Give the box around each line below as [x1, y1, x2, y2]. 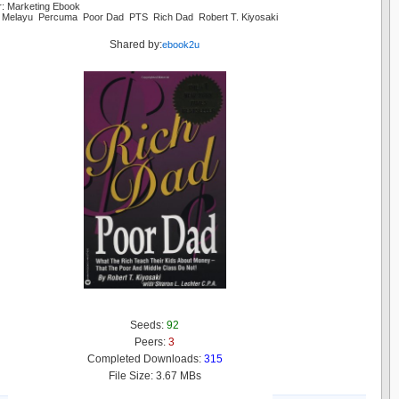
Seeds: [130, 318, 167, 331]
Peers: [134, 335, 168, 348]
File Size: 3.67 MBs [108, 369, 201, 382]
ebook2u [162, 38, 199, 50]
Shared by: [110, 37, 162, 51]
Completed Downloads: [86, 352, 204, 365]
